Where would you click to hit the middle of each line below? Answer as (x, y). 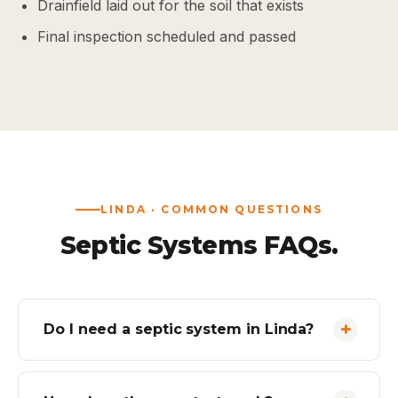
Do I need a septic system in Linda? (179, 329)
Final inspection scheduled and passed (167, 36)
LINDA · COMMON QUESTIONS (211, 209)
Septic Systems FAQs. (199, 245)
